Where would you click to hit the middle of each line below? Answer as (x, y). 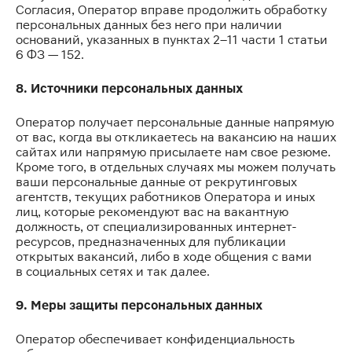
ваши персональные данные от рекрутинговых (156, 182)
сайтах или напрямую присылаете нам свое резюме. (173, 152)
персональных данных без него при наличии (149, 25)
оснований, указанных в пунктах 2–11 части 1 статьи (172, 40)
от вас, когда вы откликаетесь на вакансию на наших (176, 137)
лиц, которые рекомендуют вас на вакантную (152, 212)
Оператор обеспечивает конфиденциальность (155, 339)
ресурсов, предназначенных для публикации (151, 242)
